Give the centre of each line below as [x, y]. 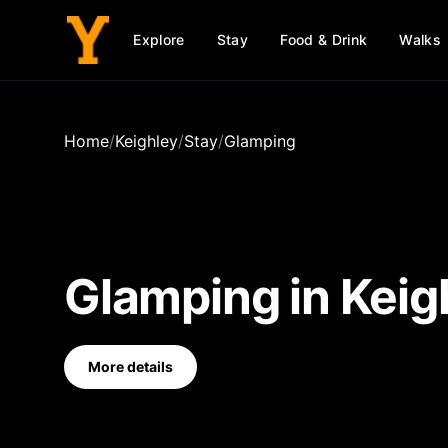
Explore [159, 39]
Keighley [146, 141]
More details [130, 366]
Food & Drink [324, 39]
